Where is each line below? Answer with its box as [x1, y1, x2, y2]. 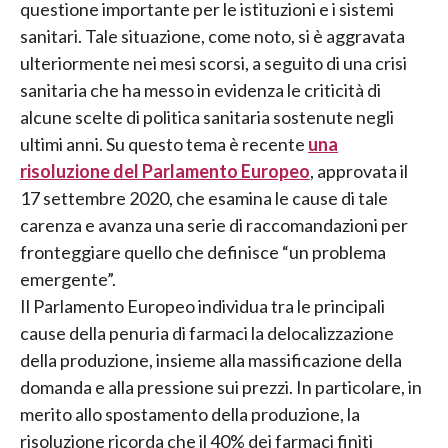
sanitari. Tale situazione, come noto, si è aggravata [20, 25, 405, 48]
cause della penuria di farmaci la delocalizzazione [20, 322, 394, 345]
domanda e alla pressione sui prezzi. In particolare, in [20, 376, 422, 399]
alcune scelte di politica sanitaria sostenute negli [20, 106, 394, 129]
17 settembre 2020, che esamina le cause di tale [20, 187, 388, 210]
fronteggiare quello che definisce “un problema [20, 241, 386, 264]
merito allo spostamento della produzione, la [20, 403, 360, 426]
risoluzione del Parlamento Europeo [20, 160, 310, 183]
